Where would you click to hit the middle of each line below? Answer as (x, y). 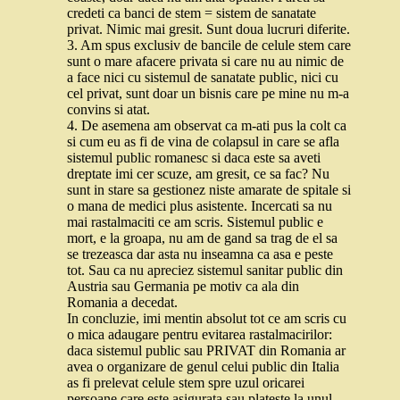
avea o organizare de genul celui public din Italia (203, 367)
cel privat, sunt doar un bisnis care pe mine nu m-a (208, 93)
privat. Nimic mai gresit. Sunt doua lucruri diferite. (208, 29)
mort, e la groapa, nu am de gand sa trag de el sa (202, 238)
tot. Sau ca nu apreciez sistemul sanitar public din (205, 270)
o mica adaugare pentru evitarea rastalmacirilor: (200, 334)
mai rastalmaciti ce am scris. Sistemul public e (195, 222)
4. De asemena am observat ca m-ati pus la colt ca (207, 125)
